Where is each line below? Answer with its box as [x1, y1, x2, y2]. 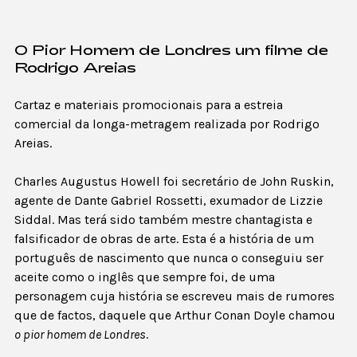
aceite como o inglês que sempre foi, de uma [14, 269, 275, 285]
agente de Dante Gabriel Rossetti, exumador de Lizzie [14, 193, 323, 209]
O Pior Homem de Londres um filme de [14, 41, 328, 59]
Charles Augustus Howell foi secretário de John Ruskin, [14, 174, 334, 190]
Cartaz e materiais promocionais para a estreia [14, 97, 283, 113]
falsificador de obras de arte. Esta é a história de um [14, 231, 314, 247]
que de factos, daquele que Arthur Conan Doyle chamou [14, 308, 335, 324]
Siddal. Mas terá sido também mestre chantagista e [14, 212, 312, 228]
